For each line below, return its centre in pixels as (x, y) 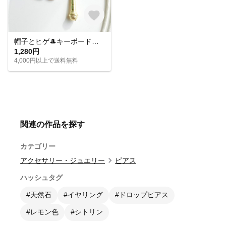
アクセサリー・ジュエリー (63, 160)
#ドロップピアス (142, 194)
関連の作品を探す (52, 124)
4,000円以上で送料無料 (46, 60)
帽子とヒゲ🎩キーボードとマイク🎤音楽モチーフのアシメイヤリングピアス (95, 41)
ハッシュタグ (41, 177)
